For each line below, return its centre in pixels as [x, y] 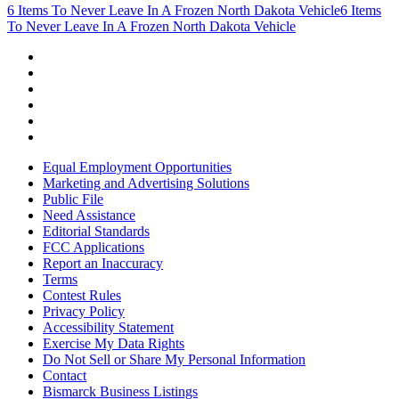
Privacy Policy [84, 311]
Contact [65, 375]
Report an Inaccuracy [103, 263]
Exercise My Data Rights [114, 343]
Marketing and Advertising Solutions [146, 183]
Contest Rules [82, 295]
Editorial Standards [96, 231]
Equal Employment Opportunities [137, 167]
